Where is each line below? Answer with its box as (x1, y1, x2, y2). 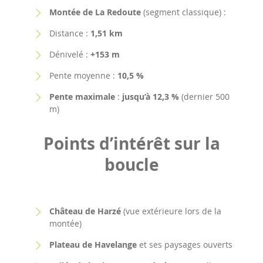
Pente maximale (49, 90, 115, 102)
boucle (104, 153, 159, 176)
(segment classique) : (141, 6, 226, 18)
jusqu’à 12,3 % (122, 90, 179, 102)
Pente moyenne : (49, 69, 117, 81)
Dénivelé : (49, 48, 90, 60)
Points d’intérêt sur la (43, 131, 220, 155)
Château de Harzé (49, 205, 121, 217)
